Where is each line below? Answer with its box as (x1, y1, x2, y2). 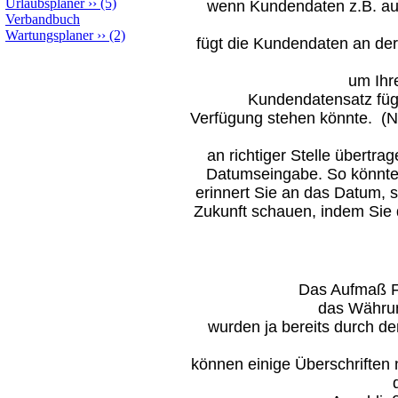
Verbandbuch (5, 12, 80, 27)
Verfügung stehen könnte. (190, 109, 373, 127)
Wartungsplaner (5, 28, 93, 43)
